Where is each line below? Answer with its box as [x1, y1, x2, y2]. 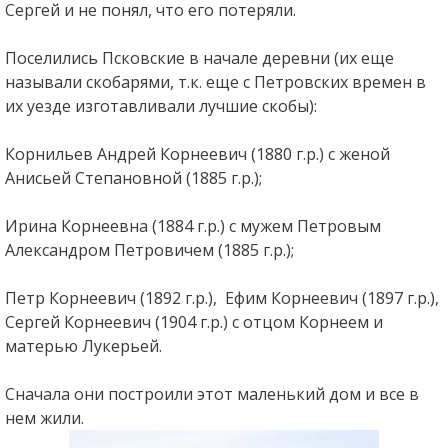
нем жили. [4, 407, 84, 430]
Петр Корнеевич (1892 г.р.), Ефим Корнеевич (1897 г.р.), [4, 287, 439, 310]
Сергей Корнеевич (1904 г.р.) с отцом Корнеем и [4, 311, 383, 334]
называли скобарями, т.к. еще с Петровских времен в [4, 71, 426, 94]
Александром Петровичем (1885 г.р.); [4, 239, 294, 262]
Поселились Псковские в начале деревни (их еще [4, 47, 394, 70]
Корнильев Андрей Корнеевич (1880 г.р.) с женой [4, 143, 390, 166]
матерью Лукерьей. [4, 335, 162, 358]
